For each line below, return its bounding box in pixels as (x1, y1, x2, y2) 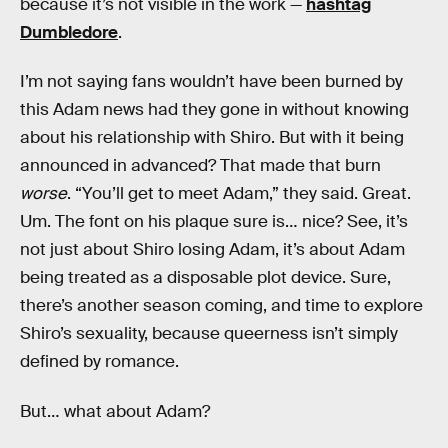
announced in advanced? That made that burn (20, 155, 381, 177)
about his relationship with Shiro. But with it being (20, 127, 404, 149)
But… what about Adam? (20, 400, 210, 422)
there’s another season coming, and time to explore (20, 295, 423, 317)
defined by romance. (20, 351, 179, 373)
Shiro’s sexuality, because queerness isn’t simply (20, 323, 398, 345)
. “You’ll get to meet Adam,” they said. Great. (67, 183, 411, 205)
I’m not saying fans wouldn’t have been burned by (20, 71, 403, 93)
